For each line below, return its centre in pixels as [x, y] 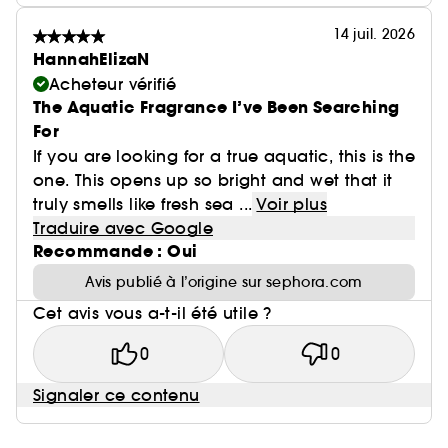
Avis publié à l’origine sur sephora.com [224, 282]
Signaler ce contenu [116, 395]
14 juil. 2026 [374, 34]
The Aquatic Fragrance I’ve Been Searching [216, 107]
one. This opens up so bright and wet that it [213, 180]
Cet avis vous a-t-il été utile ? [152, 313]
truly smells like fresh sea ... [143, 204]
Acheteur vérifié [113, 84]
